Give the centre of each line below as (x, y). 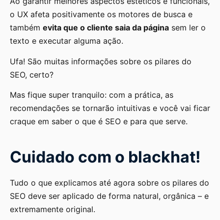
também (26, 28)
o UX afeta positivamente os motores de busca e (101, 14)
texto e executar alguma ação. (67, 41)
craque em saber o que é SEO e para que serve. (99, 121)
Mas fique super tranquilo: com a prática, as (92, 95)
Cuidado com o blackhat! (105, 157)
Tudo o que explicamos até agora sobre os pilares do (110, 183)
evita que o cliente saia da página (106, 28)
